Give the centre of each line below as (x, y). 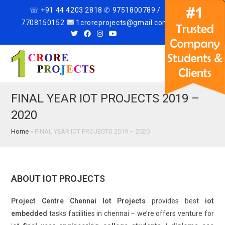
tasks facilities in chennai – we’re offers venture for (131, 213)
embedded (29, 213)
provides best (175, 201)
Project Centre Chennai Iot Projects (79, 201)
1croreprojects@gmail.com (122, 23)
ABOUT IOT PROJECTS (58, 179)
